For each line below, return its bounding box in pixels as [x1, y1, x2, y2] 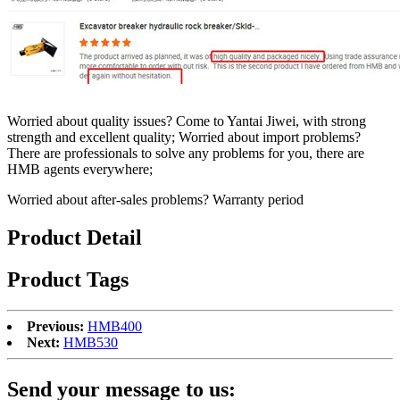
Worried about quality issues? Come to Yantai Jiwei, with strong [7, 113, 366, 129]
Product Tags [7, 268, 129, 292]
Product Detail [7, 226, 142, 250]
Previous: [27, 319, 84, 335]
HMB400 [87, 319, 142, 335]
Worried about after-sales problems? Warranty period [7, 192, 304, 208]
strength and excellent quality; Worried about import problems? [7, 129, 361, 146]
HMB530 [63, 335, 118, 351]
